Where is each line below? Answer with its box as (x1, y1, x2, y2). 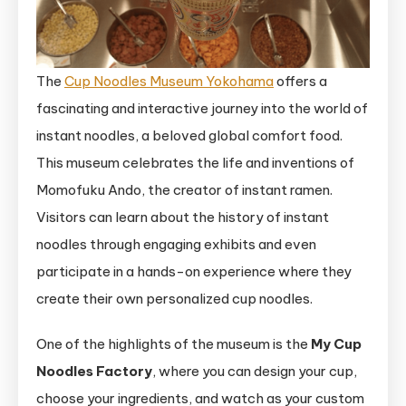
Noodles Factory (36, 362, 152, 381)
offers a (274, 72, 327, 91)
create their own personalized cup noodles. (36, 290, 313, 308)
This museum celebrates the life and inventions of (36, 154, 354, 172)
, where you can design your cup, (152, 362, 357, 381)
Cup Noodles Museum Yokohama (64, 72, 274, 91)
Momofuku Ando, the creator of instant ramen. (36, 181, 333, 199)
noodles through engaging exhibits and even (36, 236, 316, 254)
